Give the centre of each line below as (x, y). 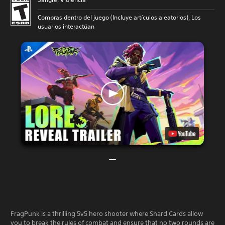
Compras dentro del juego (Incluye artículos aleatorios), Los (119, 17)
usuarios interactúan (66, 26)
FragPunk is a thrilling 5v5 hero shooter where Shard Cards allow (107, 213)
